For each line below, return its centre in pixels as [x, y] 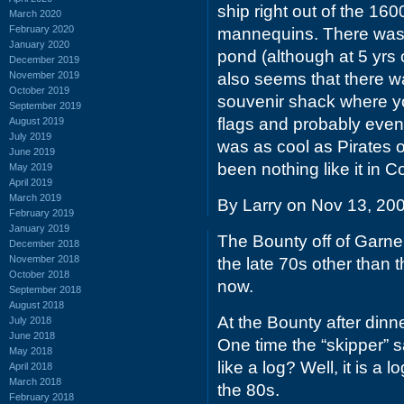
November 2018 [44, 258]
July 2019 [30, 136]
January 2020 [39, 44]
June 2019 [32, 151]
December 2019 [44, 59]
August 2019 [37, 120]
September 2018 [45, 289]
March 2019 [35, 197]
